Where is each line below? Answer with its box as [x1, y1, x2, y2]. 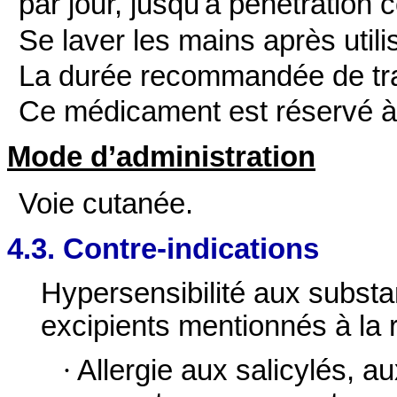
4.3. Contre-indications [7, 232, 319, 265]
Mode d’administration [7, 140, 315, 173]
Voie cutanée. [19, 188, 194, 221]
